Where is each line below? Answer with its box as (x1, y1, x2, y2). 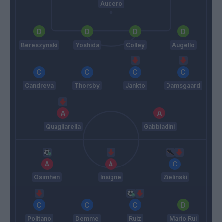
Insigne (100, 173, 122, 181)
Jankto (125, 82, 145, 90)
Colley (125, 41, 145, 49)
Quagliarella (45, 122, 81, 130)
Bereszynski (20, 41, 57, 49)
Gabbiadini (143, 122, 175, 130)
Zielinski (163, 173, 187, 181)
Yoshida (75, 41, 99, 49)
